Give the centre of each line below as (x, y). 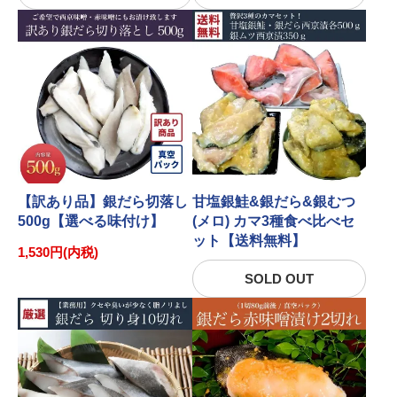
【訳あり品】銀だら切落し (103, 202)
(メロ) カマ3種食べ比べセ (273, 221)
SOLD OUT (279, 279)
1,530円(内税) (58, 252)
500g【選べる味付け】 (91, 221)
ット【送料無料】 (249, 241)
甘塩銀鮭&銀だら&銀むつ (273, 202)
